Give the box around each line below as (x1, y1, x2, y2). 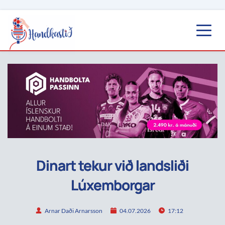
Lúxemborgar (70, 175, 155, 195)
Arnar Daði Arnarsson (45, 206, 102, 214)
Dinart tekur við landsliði (36, 156, 189, 175)
